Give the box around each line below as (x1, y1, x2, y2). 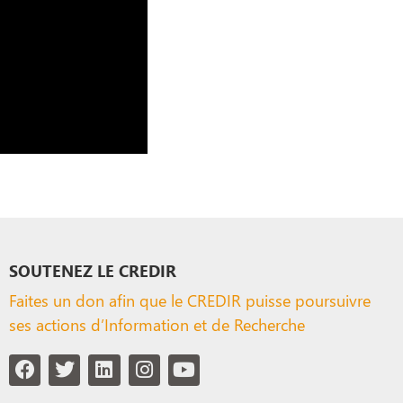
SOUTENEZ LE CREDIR (8, 258, 176, 282)
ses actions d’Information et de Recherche (8, 312, 305, 336)
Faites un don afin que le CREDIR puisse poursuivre (8, 288, 371, 311)
